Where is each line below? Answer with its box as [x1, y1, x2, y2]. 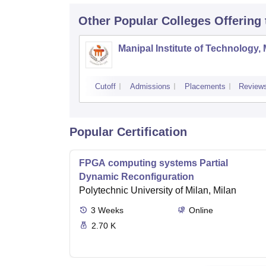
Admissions [130, 82, 170, 91]
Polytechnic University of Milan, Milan [79, 185, 236, 196]
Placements [185, 82, 226, 91]
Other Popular [78, 14, 158, 28]
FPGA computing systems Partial [79, 158, 228, 169]
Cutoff [95, 82, 116, 91]
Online [188, 205, 213, 216]
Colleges [161, 14, 211, 28]
